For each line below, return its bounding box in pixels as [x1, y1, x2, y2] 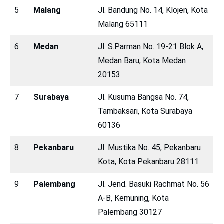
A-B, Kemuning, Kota [98, 193, 169, 203]
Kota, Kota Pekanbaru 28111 [98, 156, 199, 166]
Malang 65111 [98, 19, 148, 29]
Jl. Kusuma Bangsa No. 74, [98, 92, 189, 102]
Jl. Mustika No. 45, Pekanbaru [98, 142, 201, 152]
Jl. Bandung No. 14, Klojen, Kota [98, 5, 208, 15]
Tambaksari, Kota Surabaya [98, 106, 192, 116]
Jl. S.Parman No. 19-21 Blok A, [98, 41, 203, 51]
